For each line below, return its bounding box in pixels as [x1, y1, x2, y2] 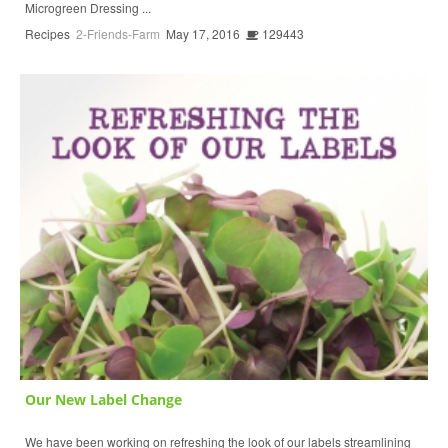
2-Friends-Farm [76, 25, 160, 43]
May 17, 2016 [166, 25, 240, 43]
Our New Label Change [25, 390, 182, 410]
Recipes [25, 25, 70, 43]
